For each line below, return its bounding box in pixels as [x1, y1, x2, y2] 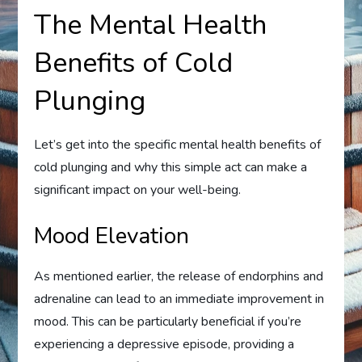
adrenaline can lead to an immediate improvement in [34, 290, 325, 309]
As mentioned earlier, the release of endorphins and [34, 267, 324, 286]
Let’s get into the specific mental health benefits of [34, 136, 322, 154]
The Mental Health [34, 6, 267, 44]
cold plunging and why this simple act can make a [34, 158, 308, 177]
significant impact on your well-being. [34, 181, 242, 200]
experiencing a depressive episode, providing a [34, 335, 295, 354]
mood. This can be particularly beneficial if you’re [34, 313, 302, 331]
